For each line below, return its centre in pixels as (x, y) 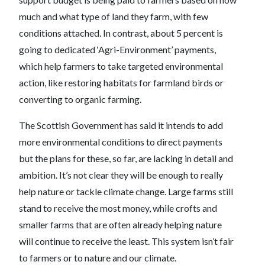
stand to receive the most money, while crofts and (118, 208)
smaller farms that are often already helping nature (120, 224)
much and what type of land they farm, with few (114, 16)
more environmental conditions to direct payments (121, 142)
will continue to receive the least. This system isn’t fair (126, 241)
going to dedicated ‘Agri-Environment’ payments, (117, 49)
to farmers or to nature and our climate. (98, 258)
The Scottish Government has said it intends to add (121, 125)
